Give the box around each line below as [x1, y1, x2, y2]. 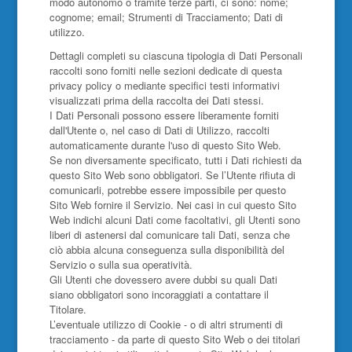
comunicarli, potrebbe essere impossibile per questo [49, 182, 286, 197]
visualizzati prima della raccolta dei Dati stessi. [49, 93, 264, 108]
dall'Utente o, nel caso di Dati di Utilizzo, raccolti [49, 123, 269, 137]
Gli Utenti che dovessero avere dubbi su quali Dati [49, 272, 277, 287]
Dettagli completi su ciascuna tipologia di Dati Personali [49, 48, 302, 63]
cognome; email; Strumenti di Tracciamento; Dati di [49, 9, 283, 24]
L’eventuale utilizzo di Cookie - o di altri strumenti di [49, 317, 283, 332]
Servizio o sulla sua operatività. [49, 257, 192, 272]
